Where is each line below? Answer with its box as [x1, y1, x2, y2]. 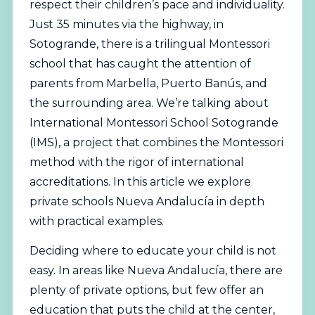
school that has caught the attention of [29, 57, 251, 70]
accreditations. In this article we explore [29, 175, 251, 188]
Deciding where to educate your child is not [29, 244, 276, 258]
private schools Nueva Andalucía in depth [29, 195, 264, 208]
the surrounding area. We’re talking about [29, 96, 269, 110]
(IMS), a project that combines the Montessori [29, 136, 283, 149]
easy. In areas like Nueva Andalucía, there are [29, 264, 283, 278]
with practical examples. [29, 214, 164, 228]
